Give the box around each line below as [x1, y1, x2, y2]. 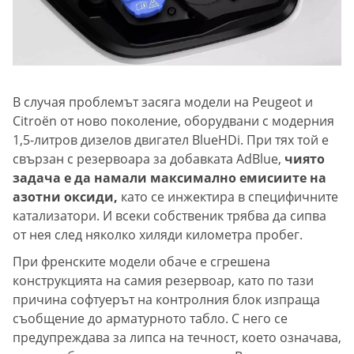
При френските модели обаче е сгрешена [13, 253, 270, 271]
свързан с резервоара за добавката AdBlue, [13, 150, 281, 168]
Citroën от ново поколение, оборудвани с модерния [13, 112, 334, 130]
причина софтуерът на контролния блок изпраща [13, 291, 320, 309]
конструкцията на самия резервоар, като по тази [13, 272, 314, 290]
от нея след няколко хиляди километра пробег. [13, 226, 303, 244]
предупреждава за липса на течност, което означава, [13, 329, 341, 347]
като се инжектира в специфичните [118, 188, 338, 206]
